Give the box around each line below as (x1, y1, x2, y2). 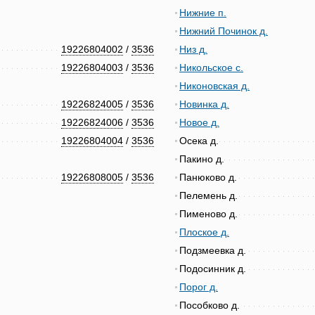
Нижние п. (179, 7, 226, 18)
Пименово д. (179, 208, 238, 219)
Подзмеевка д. (179, 245, 246, 256)
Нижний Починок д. (179, 25, 268, 37)
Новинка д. (179, 98, 229, 110)
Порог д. (179, 281, 218, 292)
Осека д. (179, 135, 219, 146)
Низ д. (179, 44, 207, 55)
